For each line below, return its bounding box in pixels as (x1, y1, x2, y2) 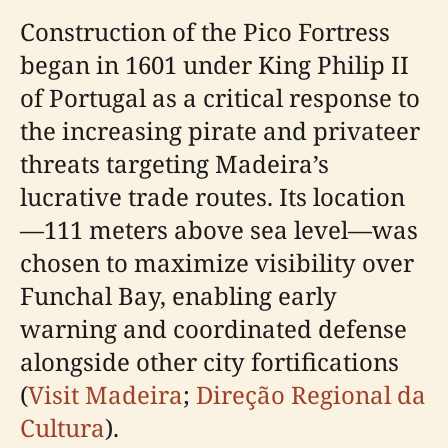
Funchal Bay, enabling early (20, 278, 337, 312)
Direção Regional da (196, 377, 426, 411)
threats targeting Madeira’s (20, 146, 329, 180)
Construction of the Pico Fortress (20, 14, 390, 48)
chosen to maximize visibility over (20, 245, 414, 279)
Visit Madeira (28, 377, 183, 411)
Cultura (20, 410, 105, 444)
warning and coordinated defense (20, 311, 407, 345)
